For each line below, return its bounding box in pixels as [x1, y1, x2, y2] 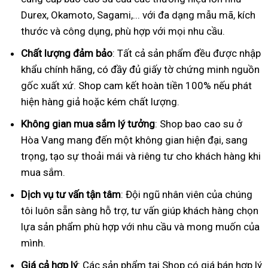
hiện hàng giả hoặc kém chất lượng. [21, 95, 179, 108]
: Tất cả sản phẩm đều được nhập [112, 47, 261, 59]
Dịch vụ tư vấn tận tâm [21, 188, 121, 200]
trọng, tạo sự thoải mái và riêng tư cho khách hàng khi [21, 150, 261, 162]
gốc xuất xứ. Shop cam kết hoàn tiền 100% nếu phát [21, 79, 252, 92]
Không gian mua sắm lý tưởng [21, 117, 155, 130]
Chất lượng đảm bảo [21, 47, 112, 59]
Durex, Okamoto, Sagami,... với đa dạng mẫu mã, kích [21, 8, 255, 21]
